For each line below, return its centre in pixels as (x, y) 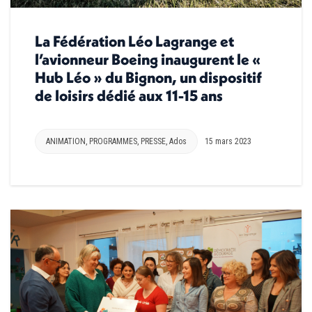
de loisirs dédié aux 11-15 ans (129, 95)
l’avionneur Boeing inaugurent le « (148, 59)
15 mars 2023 (228, 141)
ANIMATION (66, 141)
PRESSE (153, 141)
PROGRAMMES (113, 141)
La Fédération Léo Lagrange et (134, 41)
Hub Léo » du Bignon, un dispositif (148, 77)
